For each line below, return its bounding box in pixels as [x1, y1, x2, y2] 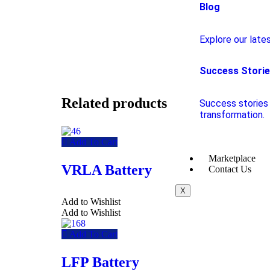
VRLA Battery [61, 162, 152, 178]
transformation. [199, 109, 265, 121]
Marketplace [208, 153, 256, 163]
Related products [61, 95, 167, 111]
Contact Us [208, 164, 251, 174]
